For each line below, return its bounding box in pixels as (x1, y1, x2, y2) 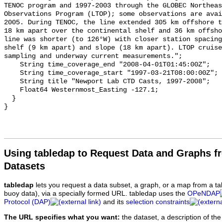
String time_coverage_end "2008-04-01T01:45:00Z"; (4, 61, 20, 69)
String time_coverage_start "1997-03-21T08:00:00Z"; (4, 69, 20, 77)
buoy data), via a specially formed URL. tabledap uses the (4, 190, 187, 198)
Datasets (4, 161, 45, 172)
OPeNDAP (187, 190, 220, 198)
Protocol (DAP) (4, 198, 51, 206)
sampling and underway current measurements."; (4, 53, 182, 60)
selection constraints (126, 198, 190, 206)
